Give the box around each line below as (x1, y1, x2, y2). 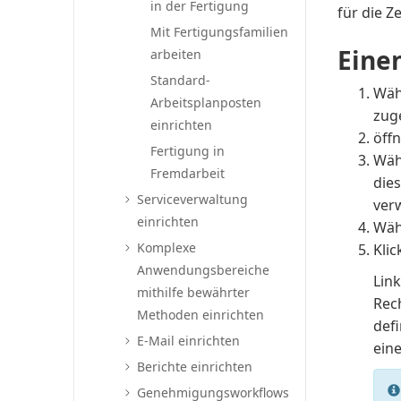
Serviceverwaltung (137, 191, 249, 208)
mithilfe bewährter (137, 284, 251, 301)
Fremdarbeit (150, 165, 226, 182)
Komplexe (137, 239, 197, 256)
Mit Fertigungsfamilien (150, 23, 289, 40)
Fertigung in (150, 142, 226, 159)
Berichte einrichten (137, 358, 253, 375)
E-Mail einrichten (137, 332, 241, 349)
